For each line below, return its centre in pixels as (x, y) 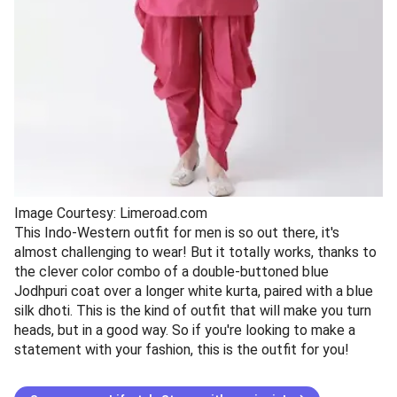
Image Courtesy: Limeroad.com (111, 213)
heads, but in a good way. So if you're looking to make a (185, 330)
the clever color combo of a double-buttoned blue (171, 271)
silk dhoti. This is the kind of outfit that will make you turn (193, 310)
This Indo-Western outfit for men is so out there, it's (177, 232)
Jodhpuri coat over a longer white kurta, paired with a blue (194, 291)
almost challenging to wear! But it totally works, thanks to (195, 252)
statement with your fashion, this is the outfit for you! (182, 349)
